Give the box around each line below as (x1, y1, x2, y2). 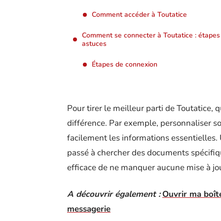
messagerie (67, 203, 110, 215)
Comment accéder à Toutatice (92, 10, 187, 19)
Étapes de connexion (92, 60, 157, 69)
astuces (82, 39, 107, 48)
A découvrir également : (67, 188, 160, 200)
